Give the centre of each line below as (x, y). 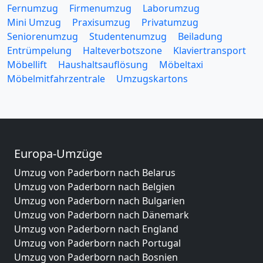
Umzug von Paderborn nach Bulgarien (100, 200)
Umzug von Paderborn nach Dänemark (102, 215)
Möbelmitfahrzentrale (56, 78)
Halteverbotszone (122, 50)
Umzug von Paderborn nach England (96, 229)
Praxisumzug (101, 22)
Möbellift (27, 64)
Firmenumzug (100, 8)
